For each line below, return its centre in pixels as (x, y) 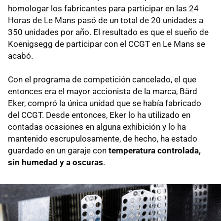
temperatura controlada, (155, 151)
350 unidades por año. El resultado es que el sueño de (108, 32)
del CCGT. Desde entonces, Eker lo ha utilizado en (99, 115)
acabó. (20, 56)
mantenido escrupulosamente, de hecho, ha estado (103, 139)
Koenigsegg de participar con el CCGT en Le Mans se (107, 44)
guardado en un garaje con (58, 151)
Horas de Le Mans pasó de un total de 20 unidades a (106, 20)
